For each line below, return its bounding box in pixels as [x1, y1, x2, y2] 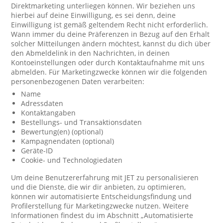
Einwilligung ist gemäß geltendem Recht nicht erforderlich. [11, 20, 209, 29]
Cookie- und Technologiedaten [21, 155, 123, 165]
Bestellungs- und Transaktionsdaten [21, 117, 142, 127]
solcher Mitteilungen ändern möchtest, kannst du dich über [11, 39, 211, 48]
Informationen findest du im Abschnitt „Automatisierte [11, 211, 194, 220]
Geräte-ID [21, 146, 53, 155]
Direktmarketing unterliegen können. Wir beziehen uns [11, 1, 196, 10]
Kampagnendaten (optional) [21, 136, 114, 146]
